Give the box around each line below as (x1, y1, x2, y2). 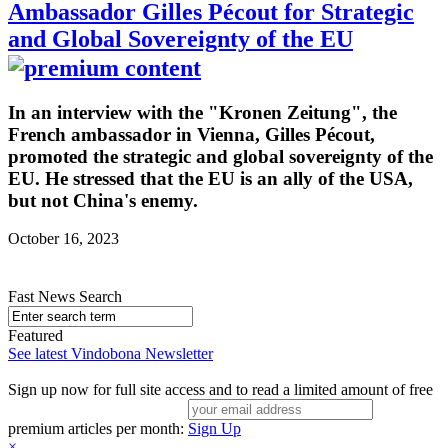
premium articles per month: (8, 420, 188, 438)
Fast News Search (8, 288, 122, 306)
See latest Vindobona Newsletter (8, 345, 213, 363)
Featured (8, 327, 63, 345)
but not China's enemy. (8, 189, 198, 211)
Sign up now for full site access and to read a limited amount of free (8, 381, 433, 399)
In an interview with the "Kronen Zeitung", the (8, 101, 397, 123)
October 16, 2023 (8, 230, 119, 248)
